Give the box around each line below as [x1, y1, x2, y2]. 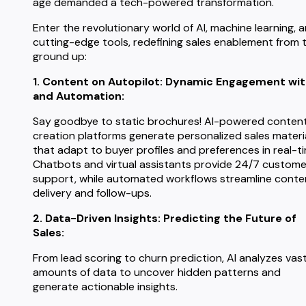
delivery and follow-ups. [33, 186, 152, 201]
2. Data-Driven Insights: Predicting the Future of [33, 211, 296, 226]
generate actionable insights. [33, 279, 178, 294]
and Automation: [33, 89, 124, 104]
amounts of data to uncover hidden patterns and [33, 265, 281, 280]
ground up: [33, 49, 87, 64]
